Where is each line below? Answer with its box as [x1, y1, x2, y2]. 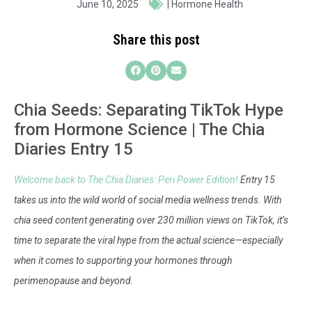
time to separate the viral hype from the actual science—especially [14, 235, 283, 247]
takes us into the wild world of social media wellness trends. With [14, 194, 281, 206]
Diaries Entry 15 [14, 139, 133, 159]
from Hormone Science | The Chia [14, 120, 265, 140]
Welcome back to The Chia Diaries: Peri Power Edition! [14, 174, 238, 186]
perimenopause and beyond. [14, 275, 134, 287]
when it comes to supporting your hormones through [14, 255, 232, 267]
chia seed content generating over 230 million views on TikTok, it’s [14, 214, 288, 226]
